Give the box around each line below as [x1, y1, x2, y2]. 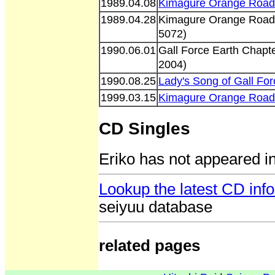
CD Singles [99, 119, 190, 139]
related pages [99, 236, 200, 255]
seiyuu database [99, 198, 212, 217]
